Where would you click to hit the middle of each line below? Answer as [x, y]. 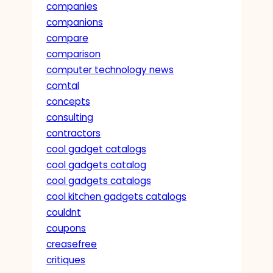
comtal [63, 85]
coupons [66, 228]
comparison [73, 54]
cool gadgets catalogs [99, 180]
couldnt [64, 212]
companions [75, 22]
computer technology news [110, 69]
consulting [70, 117]
